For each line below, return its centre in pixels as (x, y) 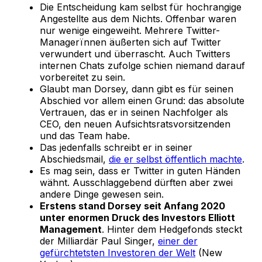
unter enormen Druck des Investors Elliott (137, 217)
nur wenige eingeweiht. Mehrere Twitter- (130, 30)
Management (71, 229)
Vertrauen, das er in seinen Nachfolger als (134, 112)
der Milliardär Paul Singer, (99, 241)
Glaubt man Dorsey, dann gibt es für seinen (137, 89)
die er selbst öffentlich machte (175, 159)
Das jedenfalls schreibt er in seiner (116, 147)
